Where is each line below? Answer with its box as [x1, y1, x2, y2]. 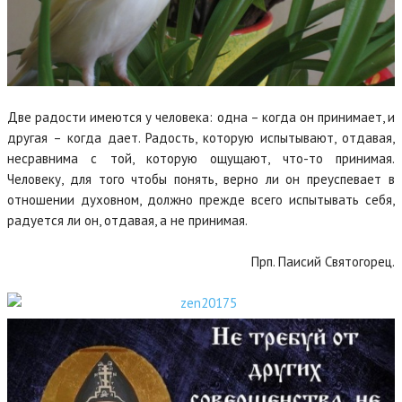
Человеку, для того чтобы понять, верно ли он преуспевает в [7, 170, 395, 188]
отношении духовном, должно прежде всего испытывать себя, [7, 191, 395, 208]
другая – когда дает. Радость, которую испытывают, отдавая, [7, 129, 395, 146]
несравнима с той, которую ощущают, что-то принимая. [7, 150, 395, 167]
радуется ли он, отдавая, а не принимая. [7, 212, 248, 229]
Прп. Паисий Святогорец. [251, 253, 395, 270]
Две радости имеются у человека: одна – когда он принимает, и [7, 109, 395, 126]
